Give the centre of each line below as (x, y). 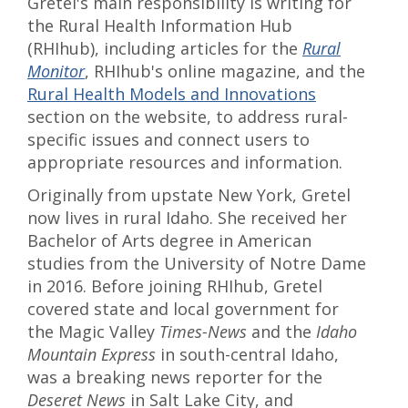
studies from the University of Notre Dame (197, 263)
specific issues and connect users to (168, 139)
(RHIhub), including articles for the (165, 48)
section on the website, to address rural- (188, 117)
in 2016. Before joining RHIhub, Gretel (175, 286)
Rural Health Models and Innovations (172, 94)
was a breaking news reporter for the (175, 377)
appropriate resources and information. (185, 162)
